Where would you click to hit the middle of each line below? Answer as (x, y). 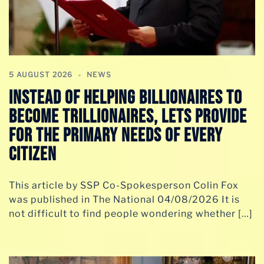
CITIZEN (33, 154)
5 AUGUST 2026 (41, 74)
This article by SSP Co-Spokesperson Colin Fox (124, 185)
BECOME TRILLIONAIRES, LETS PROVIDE (128, 117)
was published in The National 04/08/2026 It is (124, 199)
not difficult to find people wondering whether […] (131, 213)
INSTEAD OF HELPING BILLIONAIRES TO (126, 98)
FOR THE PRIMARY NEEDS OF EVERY (116, 136)
